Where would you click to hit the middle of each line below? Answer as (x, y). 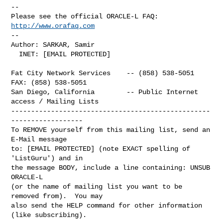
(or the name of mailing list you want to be (97, 186)
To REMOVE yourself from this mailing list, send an (111, 130)
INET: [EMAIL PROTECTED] (15, 54)
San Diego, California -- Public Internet (105, 92)
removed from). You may (57, 196)
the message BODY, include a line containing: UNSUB (111, 167)
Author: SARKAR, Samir (53, 45)
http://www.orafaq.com (53, 26)
